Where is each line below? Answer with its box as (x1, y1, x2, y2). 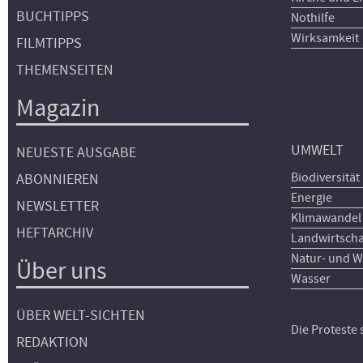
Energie (291, 189, 333, 206)
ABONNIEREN (16, 170, 99, 189)
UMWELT (291, 140, 344, 160)
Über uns (16, 254, 107, 287)
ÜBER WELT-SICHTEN (16, 306, 145, 325)
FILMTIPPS (16, 34, 82, 53)
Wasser (291, 270, 331, 287)
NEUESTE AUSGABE (16, 143, 136, 162)
